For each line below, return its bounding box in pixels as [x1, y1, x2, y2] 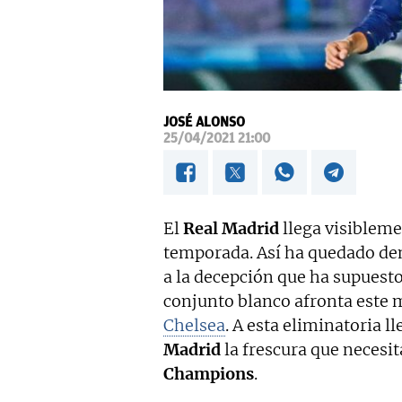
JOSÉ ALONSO [163, 114, 245, 131]
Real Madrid [179, 218, 279, 240]
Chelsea [163, 315, 225, 336]
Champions [163, 363, 254, 385]
